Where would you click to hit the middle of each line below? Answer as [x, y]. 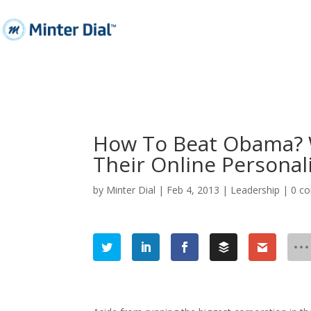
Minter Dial [131, 190]
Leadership [255, 190]
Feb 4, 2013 [193, 190]
